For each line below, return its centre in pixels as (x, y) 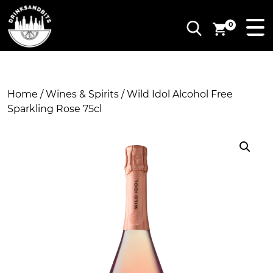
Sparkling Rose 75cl (55, 109)
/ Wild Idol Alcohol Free (176, 94)
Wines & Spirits (82, 94)
